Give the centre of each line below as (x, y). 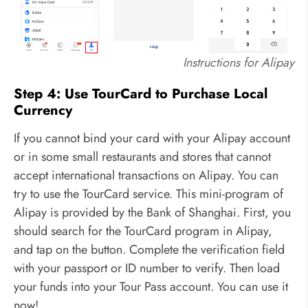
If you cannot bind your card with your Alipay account (152, 138)
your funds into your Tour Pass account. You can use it (151, 286)
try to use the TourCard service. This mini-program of (148, 194)
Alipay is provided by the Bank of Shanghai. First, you (152, 212)
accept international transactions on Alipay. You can (146, 175)
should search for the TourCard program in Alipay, (143, 231)
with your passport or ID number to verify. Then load (147, 268)
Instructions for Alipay (239, 62)
